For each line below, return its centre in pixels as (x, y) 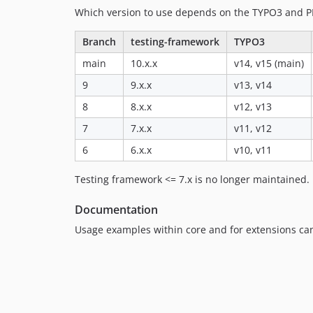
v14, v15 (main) (269, 64)
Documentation (116, 210)
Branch (99, 42)
